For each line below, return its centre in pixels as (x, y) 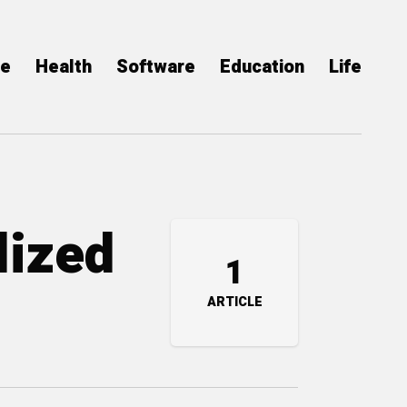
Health (64, 67)
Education (262, 67)
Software (156, 67)
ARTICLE (234, 302)
